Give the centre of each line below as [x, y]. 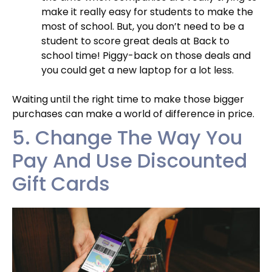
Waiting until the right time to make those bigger [128, 99]
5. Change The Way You [127, 137]
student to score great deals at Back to [135, 41]
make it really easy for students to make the [147, 12]
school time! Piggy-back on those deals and [146, 55]
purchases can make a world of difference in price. [133, 114]
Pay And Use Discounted [130, 160]
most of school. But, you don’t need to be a [143, 26]
